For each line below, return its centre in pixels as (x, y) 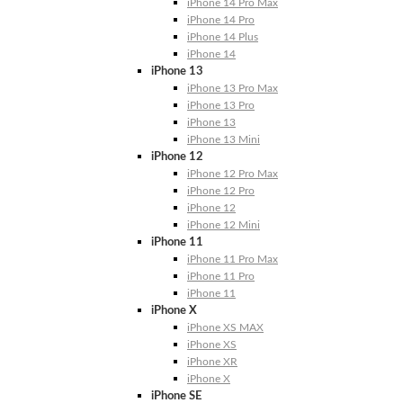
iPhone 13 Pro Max (233, 88)
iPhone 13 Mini (224, 139)
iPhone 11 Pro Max (233, 259)
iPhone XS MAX (225, 327)
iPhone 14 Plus (223, 37)
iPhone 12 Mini (224, 225)
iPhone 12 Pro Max (233, 174)
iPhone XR (212, 362)
